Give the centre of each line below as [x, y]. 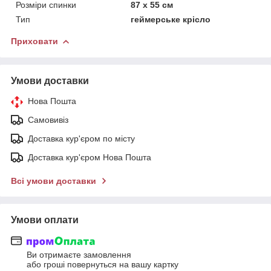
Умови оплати [45, 220]
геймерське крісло [171, 19]
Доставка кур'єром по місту [81, 138]
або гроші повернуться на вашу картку [103, 265]
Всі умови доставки [54, 181]
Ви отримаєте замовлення [79, 255]
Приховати [34, 41]
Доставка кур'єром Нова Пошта [90, 157]
